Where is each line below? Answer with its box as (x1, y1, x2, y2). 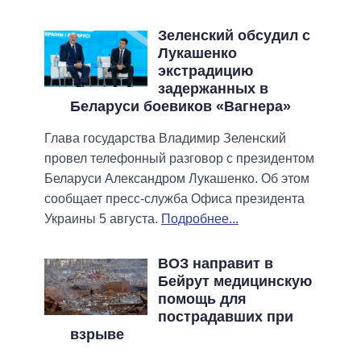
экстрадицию (157, 62, 253, 79)
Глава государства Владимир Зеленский (44, 131, 286, 145)
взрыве (70, 326, 124, 342)
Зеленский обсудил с (157, 27, 310, 44)
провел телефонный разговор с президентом (44, 151, 314, 165)
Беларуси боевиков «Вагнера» (70, 98, 291, 114)
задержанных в (157, 80, 268, 97)
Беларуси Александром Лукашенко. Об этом (44, 171, 309, 185)
